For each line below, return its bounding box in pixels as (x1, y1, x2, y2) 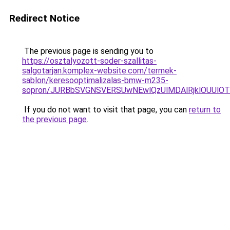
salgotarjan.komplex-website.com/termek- (22, 66, 177, 75)
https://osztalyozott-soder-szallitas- (22, 56, 157, 66)
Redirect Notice (9, 12, 80, 24)
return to (189, 105, 221, 114)
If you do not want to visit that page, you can (22, 105, 189, 114)
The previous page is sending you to (22, 46, 154, 56)
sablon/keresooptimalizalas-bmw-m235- (22, 75, 168, 85)
